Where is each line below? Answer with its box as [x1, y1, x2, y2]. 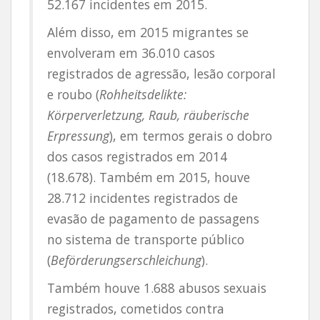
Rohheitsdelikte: [99, 86, 186, 103]
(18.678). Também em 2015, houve [47, 169, 250, 186]
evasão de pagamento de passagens [47, 210, 259, 227]
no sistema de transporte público [47, 231, 244, 248]
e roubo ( [47, 86, 99, 103]
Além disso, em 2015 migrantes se [47, 24, 249, 41]
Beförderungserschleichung [51, 251, 201, 269]
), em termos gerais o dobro [109, 127, 272, 144]
